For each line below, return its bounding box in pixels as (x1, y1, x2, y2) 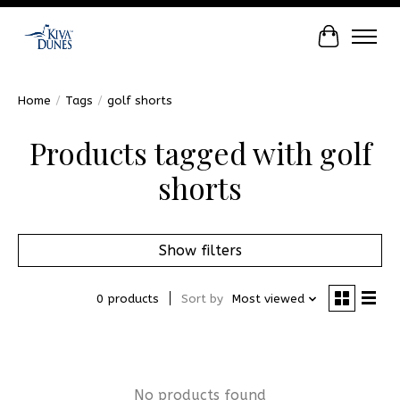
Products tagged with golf (29, 132, 371, 172)
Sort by (180, 292, 223, 306)
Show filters (158, 241, 242, 259)
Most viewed (231, 292, 304, 306)
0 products (96, 292, 159, 306)
